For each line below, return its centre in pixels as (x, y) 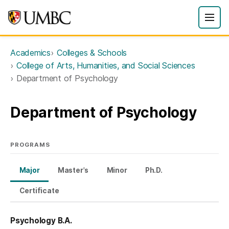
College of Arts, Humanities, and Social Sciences (106, 65)
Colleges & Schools (92, 53)
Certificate (39, 190)
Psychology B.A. (41, 220)
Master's (73, 170)
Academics (30, 53)
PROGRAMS (30, 145)
